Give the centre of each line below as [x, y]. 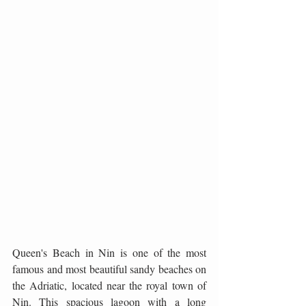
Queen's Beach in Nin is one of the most [109, 252]
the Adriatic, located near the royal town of [109, 285]
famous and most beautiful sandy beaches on [109, 268]
